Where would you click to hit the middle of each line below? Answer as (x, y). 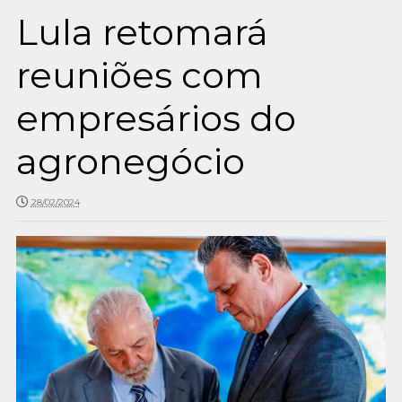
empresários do (156, 118)
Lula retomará (142, 32)
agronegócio (130, 161)
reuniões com (139, 75)
